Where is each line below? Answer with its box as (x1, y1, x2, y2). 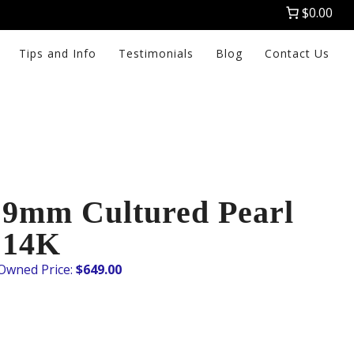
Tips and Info (19, 46, 97, 61)
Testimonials (119, 46, 194, 61)
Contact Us (265, 46, 330, 61)
